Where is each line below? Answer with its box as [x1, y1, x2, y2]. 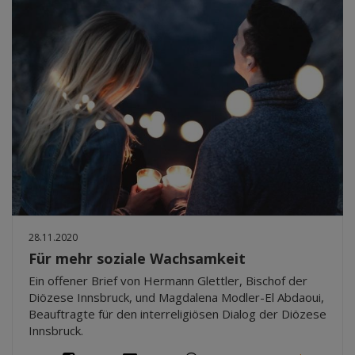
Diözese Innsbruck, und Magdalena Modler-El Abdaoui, [29, 288, 324, 305]
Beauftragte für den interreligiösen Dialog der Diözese [29, 305, 326, 322]
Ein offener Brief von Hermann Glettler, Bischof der [29, 272, 307, 288]
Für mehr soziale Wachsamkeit [29, 248, 246, 268]
